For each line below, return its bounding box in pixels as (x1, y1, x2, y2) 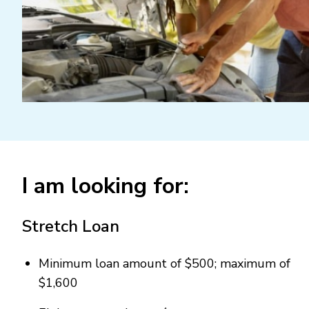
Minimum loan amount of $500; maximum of (39, 255, 290, 272)
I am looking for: (22, 170, 189, 201)
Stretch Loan (22, 215, 119, 237)
